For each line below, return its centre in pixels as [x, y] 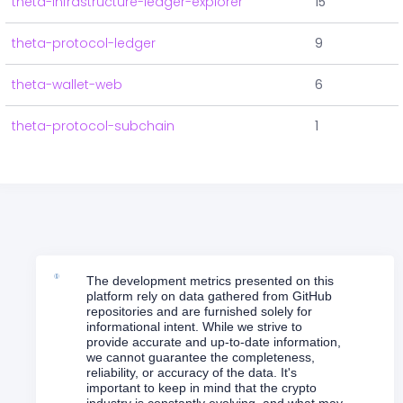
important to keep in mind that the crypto [201, 388]
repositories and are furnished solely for [199, 312]
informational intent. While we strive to [194, 327]
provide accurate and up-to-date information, [213, 342]
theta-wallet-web [67, 85]
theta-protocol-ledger [84, 44]
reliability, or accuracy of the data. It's [191, 373]
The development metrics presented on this [210, 281]
